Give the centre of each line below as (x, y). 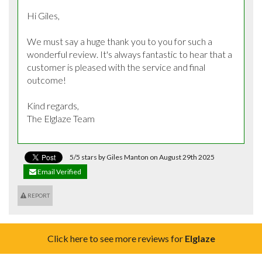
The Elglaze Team (61, 118)
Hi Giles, (44, 15)
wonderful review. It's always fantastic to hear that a (130, 54)
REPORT (38, 195)
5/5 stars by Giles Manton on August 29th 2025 (142, 157)
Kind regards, (53, 105)
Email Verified (59, 171)
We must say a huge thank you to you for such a (120, 41)
